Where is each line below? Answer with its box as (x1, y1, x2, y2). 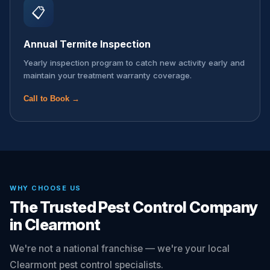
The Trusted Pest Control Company (10, 198, 258, 216)
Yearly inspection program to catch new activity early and (24, 58, 245, 67)
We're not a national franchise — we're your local (10, 243, 230, 254)
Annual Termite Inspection (24, 38, 151, 50)
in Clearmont (10, 215, 101, 234)
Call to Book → (24, 94, 80, 103)
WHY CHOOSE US (10, 184, 81, 192)
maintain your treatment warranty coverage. (24, 71, 192, 80)
